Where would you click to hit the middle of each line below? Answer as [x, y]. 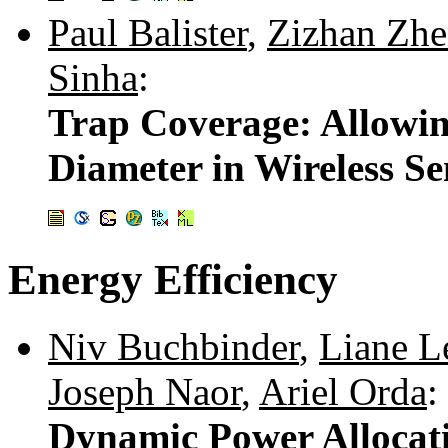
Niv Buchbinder [173, 346]
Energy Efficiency [173, 280]
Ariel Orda [343, 391]
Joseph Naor [144, 391]
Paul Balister [147, 33]
